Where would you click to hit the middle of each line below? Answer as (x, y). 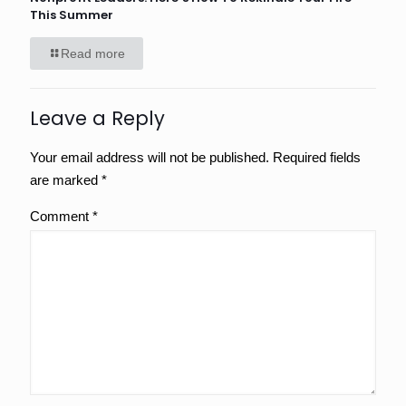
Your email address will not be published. (150, 158)
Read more (93, 54)
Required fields (317, 158)
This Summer (72, 15)
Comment (61, 217)
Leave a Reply (97, 119)
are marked (66, 180)
